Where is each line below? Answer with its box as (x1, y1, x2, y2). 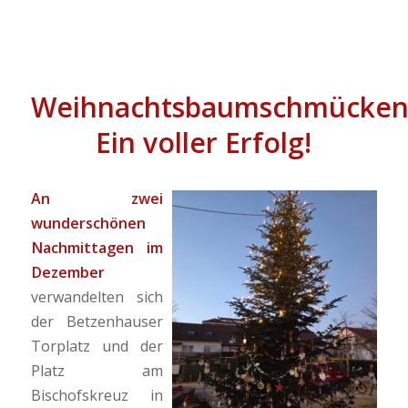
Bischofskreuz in (30, 385, 164, 406)
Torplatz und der (30, 336, 164, 357)
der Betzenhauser (30, 311, 164, 332)
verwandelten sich (30, 287, 164, 308)
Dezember (30, 262, 105, 283)
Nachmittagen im (30, 238, 164, 259)
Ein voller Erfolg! (96, 123, 312, 161)
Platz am (30, 361, 164, 382)
